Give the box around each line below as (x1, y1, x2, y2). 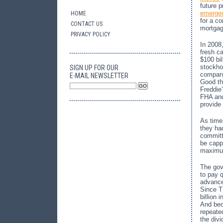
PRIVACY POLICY (71, 31, 111, 38)
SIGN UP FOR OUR (70, 64, 118, 72)
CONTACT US (71, 20, 103, 27)
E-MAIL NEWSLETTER (70, 72, 128, 80)
